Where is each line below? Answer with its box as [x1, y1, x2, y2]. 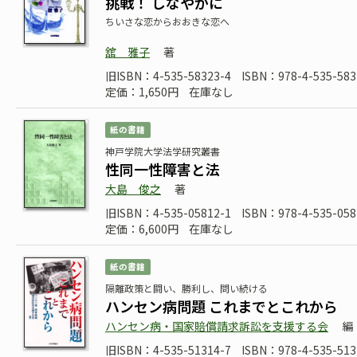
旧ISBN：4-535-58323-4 [105, 68, 231, 84]
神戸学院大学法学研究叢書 [105, 144, 220, 158]
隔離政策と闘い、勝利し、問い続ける [105, 281, 268, 295]
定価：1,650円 [105, 84, 178, 100]
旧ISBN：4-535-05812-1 [105, 205, 231, 221]
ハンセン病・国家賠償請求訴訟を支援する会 [105, 318, 328, 334]
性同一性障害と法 [105, 159, 220, 179]
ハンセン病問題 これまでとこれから [105, 296, 338, 316]
